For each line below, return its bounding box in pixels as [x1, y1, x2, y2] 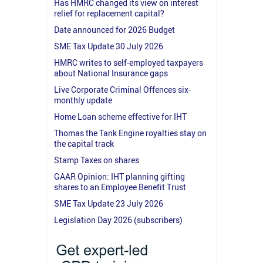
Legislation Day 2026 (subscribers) [54, 214, 183, 225]
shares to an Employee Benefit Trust [54, 181, 186, 193]
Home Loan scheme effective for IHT [54, 110, 187, 122]
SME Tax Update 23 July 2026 [54, 197, 163, 209]
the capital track [54, 137, 114, 149]
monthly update [54, 94, 112, 106]
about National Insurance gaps [54, 67, 168, 79]
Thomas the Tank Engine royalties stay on [54, 127, 207, 139]
